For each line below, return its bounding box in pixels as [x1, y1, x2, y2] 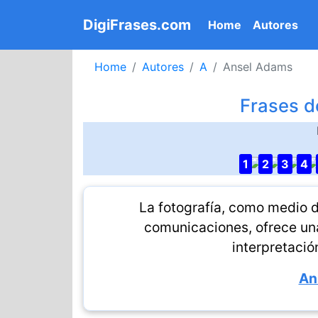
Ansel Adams [223, 60, 292, 74]
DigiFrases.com [83, 16, 191, 33]
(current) [241, 17, 292, 31]
